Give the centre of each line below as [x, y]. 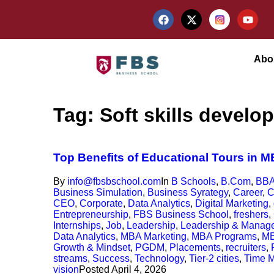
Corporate [101, 203]
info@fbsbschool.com [114, 181]
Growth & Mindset [92, 247]
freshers [251, 214]
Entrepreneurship [91, 214]
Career [248, 192]
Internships [77, 225]
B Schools [194, 181]
